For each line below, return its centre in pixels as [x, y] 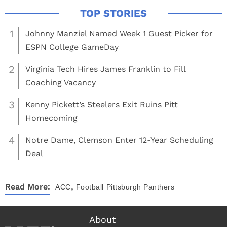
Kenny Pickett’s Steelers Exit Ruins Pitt [102, 105]
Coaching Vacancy [61, 82]
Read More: [28, 187]
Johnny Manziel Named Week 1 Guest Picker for [119, 34]
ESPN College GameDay [72, 47]
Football [90, 187]
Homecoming [51, 118]
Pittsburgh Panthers [140, 187]
